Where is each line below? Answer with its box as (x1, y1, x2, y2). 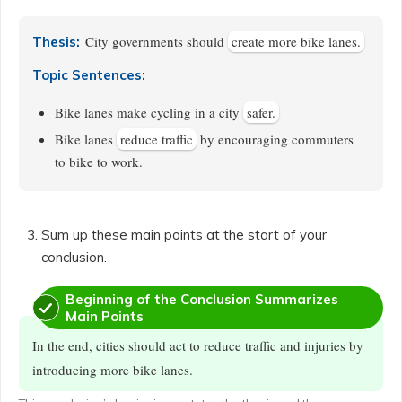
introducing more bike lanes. (32, 361, 193, 379)
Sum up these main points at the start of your (41, 226, 327, 243)
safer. (247, 103, 275, 121)
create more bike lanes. (232, 32, 361, 50)
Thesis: (32, 33, 80, 50)
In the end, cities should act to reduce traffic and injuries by (32, 336, 363, 354)
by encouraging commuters (197, 130, 354, 148)
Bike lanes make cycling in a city (55, 103, 243, 121)
